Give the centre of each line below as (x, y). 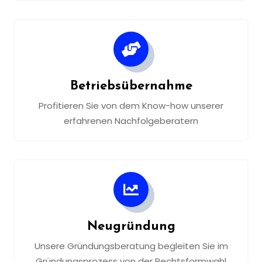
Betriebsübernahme (131, 86)
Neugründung (131, 227)
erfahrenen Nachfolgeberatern (131, 120)
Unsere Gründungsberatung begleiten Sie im (131, 246)
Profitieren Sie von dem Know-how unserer (131, 105)
